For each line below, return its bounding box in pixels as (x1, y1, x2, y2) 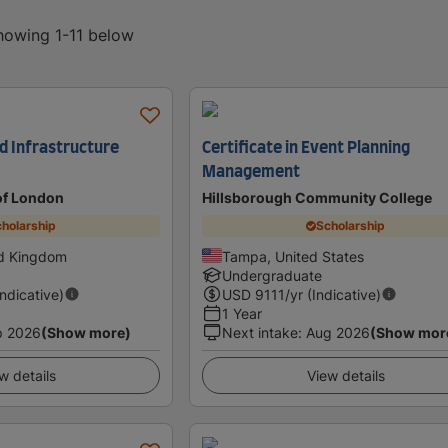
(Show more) (41, 323, 131, 341)
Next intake (222, 323, 299, 341)
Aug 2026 (306, 323, 371, 341)
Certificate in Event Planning (202, 139, 411, 156)
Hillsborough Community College (202, 188, 433, 206)
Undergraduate (222, 266, 323, 284)
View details (306, 366, 385, 384)
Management (202, 163, 301, 180)
